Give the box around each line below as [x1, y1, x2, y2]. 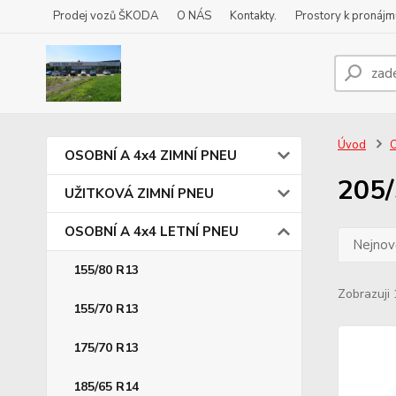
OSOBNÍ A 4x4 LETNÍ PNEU [65, 223, 239, 240]
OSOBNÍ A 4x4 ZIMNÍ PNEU [65, 147, 237, 164]
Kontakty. [230, 8, 277, 24]
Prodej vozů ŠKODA [53, 8, 158, 24]
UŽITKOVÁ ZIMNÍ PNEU [65, 185, 214, 202]
